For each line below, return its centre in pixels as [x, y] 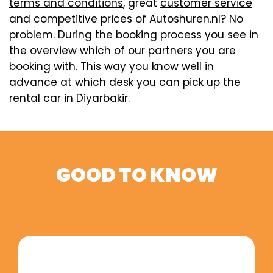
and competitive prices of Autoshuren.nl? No [126, 19]
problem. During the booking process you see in [134, 34]
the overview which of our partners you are [122, 50]
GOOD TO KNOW [136, 175]
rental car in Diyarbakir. [69, 98]
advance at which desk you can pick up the [125, 82]
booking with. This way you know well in [112, 66]
